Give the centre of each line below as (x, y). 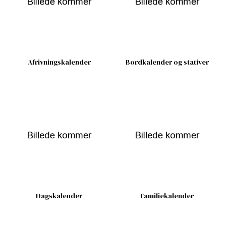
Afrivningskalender (59, 62)
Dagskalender (59, 196)
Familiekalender (167, 196)
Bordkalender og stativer (167, 62)
